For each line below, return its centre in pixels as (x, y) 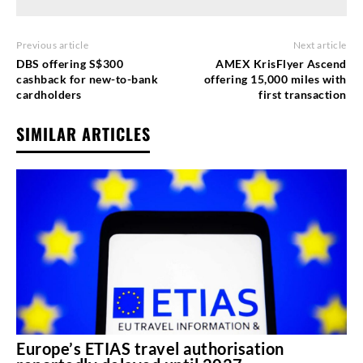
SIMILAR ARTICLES (83, 133)
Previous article (52, 45)
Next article (320, 45)
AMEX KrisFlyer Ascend (281, 63)
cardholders (49, 94)
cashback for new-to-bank (87, 79)
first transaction (303, 94)
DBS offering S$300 (70, 63)
